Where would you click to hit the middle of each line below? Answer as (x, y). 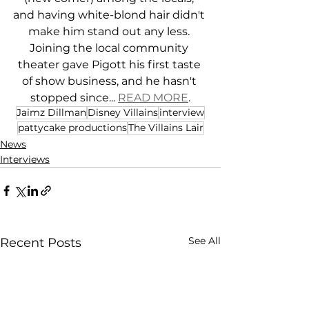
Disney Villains (123, 113)
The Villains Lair (166, 128)
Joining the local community (110, 48)
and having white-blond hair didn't (110, 15)
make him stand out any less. (110, 32)
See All (205, 241)
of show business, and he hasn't (110, 81)
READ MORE (153, 98)
